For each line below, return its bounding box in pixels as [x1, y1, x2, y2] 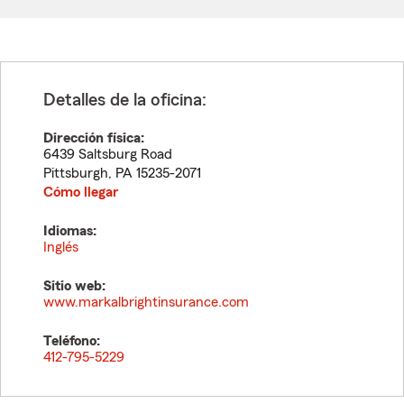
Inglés [43, 240, 78, 254]
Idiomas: [43, 224, 96, 238]
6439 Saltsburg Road [43, 147, 172, 161]
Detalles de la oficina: [43, 91, 207, 109]
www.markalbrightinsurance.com [43, 295, 249, 309]
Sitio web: [43, 279, 106, 293]
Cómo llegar [43, 185, 118, 199]
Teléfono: [43, 334, 100, 348]
